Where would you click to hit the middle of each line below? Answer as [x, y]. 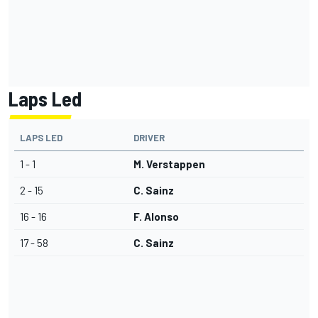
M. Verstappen [169, 164]
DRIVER [149, 138]
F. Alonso [156, 217]
